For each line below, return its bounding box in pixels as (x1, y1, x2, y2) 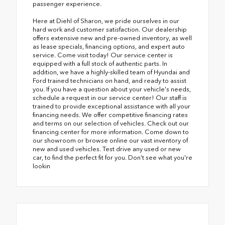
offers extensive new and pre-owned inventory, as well (33, 34, 192, 42)
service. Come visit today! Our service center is (33, 51, 173, 59)
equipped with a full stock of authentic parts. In (33, 60, 167, 68)
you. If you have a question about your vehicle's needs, (33, 85, 191, 93)
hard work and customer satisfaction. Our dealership (33, 26, 187, 34)
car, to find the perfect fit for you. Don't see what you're (33, 154, 192, 162)
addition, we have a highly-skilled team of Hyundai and (33, 68, 190, 76)
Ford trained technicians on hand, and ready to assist (33, 77, 186, 85)
